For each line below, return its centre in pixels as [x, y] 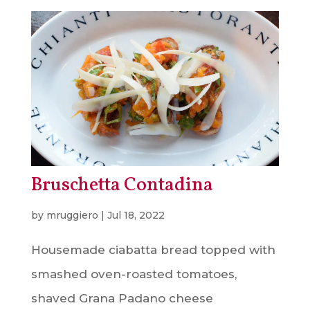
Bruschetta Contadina [122, 185]
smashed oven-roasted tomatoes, [134, 274]
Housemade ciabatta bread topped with [153, 249]
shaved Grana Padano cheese [122, 298]
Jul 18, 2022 [136, 215]
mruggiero [72, 215]
